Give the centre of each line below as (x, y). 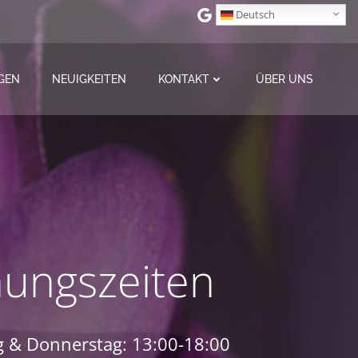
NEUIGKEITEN (89, 79)
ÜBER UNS (284, 79)
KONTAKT (184, 79)
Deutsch (254, 14)
